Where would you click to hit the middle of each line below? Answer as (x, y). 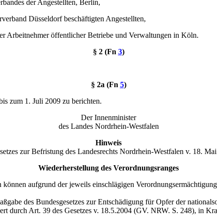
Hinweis (108, 143)
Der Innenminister (108, 117)
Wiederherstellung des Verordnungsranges (108, 168)
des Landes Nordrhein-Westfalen (108, 126)
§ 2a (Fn (105, 85)
